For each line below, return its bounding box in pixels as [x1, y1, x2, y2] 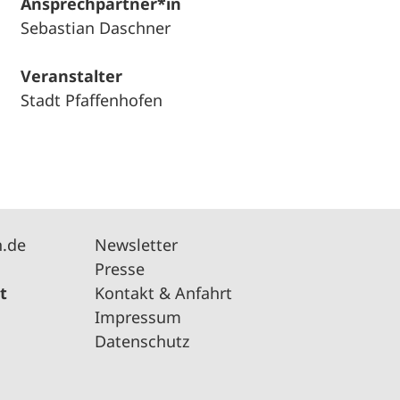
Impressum [95, 306, 181, 328]
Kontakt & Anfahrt [95, 282, 232, 304]
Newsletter [95, 234, 178, 255]
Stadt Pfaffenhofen [20, 89, 162, 111]
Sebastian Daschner [20, 17, 171, 38]
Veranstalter [20, 65, 122, 87]
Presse [95, 258, 145, 279]
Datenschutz [95, 330, 189, 352]
